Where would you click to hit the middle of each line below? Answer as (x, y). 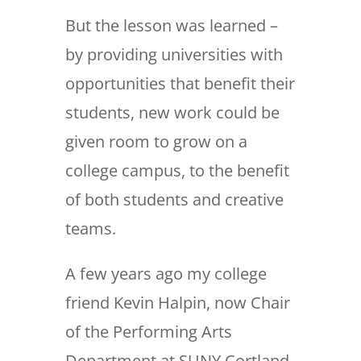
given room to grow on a (156, 142)
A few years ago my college (166, 274)
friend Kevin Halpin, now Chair (177, 303)
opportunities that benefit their (180, 84)
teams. (90, 229)
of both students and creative (174, 200)
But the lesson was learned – (171, 26)
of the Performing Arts (148, 332)
